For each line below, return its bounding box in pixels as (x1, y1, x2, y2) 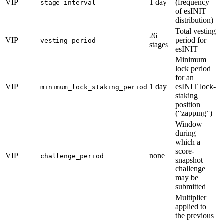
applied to (175, 202, 206, 211)
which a (175, 137, 200, 146)
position (175, 100, 200, 109)
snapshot (175, 155, 203, 164)
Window (175, 119, 202, 128)
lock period (175, 64, 211, 73)
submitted (175, 182, 206, 191)
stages (149, 40, 168, 49)
